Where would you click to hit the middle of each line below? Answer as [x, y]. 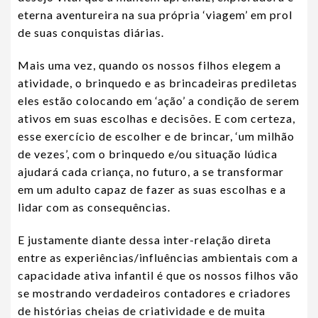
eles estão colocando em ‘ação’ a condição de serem [159, 100]
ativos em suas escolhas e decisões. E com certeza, [157, 118]
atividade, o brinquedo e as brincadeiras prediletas [158, 82]
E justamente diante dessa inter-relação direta [144, 239]
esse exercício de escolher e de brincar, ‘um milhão [156, 136]
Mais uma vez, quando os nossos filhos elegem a [149, 65]
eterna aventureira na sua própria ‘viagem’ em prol [155, 14]
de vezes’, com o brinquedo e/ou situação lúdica [148, 153]
